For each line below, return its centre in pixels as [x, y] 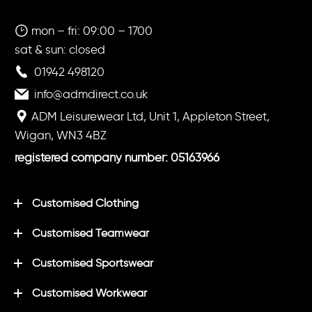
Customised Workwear [89, 292]
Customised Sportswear [93, 263]
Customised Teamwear [91, 233]
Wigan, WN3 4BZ [61, 135]
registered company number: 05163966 [117, 157]
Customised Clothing [85, 203]
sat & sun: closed [60, 49]
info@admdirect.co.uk [91, 94]
